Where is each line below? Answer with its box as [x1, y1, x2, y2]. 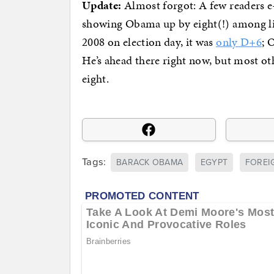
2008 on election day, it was [82, 33, 217, 50]
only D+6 [216, 33, 262, 50]
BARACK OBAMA [116, 157, 183, 168]
